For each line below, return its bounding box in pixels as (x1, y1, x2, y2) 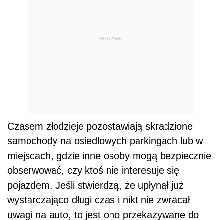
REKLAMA (98, 36, 122, 42)
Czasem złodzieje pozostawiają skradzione (7, 120, 192, 132)
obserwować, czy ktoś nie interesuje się (7, 165, 179, 176)
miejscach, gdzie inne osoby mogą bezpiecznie (7, 150, 211, 161)
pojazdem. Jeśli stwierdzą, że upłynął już (7, 179, 184, 191)
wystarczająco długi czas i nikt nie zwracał (7, 194, 190, 205)
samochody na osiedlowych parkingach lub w (7, 135, 203, 146)
